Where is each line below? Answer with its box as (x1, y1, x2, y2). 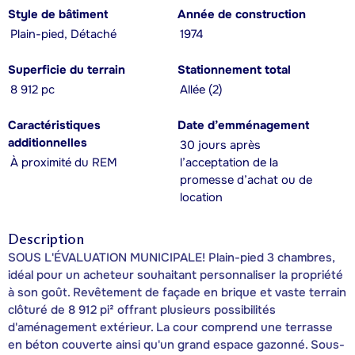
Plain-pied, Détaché (10, 26, 116, 42)
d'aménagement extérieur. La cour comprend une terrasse (8, 319, 333, 335)
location (180, 189, 223, 205)
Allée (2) (180, 82, 223, 97)
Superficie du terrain (8, 62, 125, 78)
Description (8, 230, 84, 248)
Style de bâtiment (8, 6, 108, 22)
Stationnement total (177, 62, 291, 78)
